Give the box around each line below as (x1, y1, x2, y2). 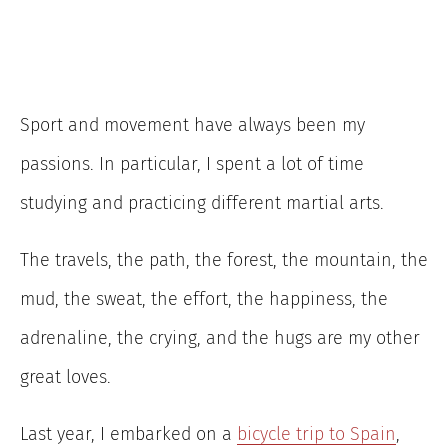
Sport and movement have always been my (20, 113, 365, 136)
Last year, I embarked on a (20, 422, 237, 445)
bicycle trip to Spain (237, 422, 396, 445)
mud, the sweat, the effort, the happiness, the (20, 287, 388, 310)
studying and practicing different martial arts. (20, 191, 384, 214)
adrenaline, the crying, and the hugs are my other (20, 326, 420, 349)
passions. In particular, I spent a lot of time (20, 152, 364, 175)
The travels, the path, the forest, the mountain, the (20, 248, 428, 271)
